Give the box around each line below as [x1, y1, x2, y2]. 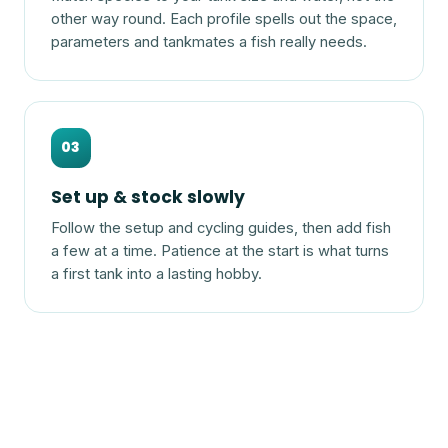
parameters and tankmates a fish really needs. [50, 33, 367, 51]
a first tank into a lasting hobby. [50, 265, 262, 284]
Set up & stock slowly [50, 184, 245, 209]
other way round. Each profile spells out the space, [50, 10, 397, 28]
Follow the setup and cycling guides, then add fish [50, 219, 391, 238]
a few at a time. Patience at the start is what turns [50, 242, 389, 261]
